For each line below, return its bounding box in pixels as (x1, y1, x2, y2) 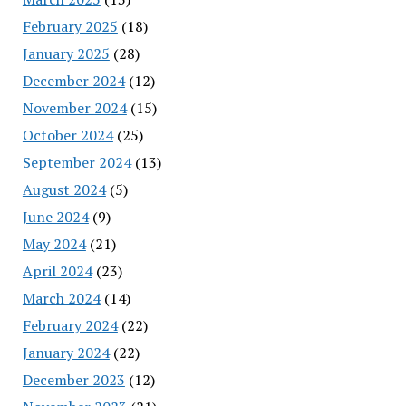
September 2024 (22, 151, 131, 172)
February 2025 (22, 15, 118, 36)
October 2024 (22, 124, 113, 145)
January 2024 (22, 342, 110, 362)
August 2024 (22, 179, 106, 199)
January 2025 (22, 43, 110, 63)
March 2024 (22, 287, 101, 308)
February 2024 (22, 314, 118, 335)
